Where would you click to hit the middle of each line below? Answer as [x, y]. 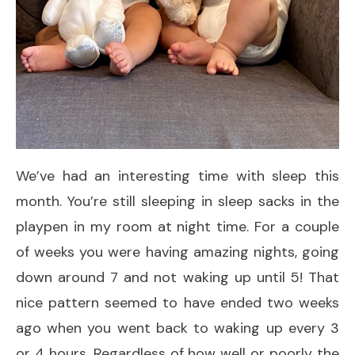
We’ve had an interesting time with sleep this [177, 176]
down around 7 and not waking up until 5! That [177, 277]
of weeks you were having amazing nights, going [177, 252]
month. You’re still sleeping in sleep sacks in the [177, 201]
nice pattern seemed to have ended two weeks [177, 302]
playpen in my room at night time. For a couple [177, 226]
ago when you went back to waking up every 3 [177, 328]
